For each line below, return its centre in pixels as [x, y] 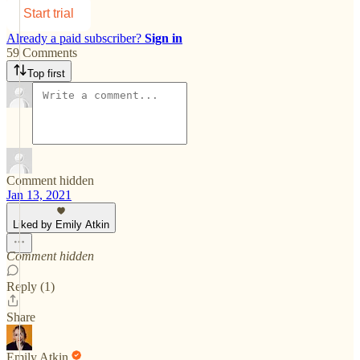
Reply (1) [31, 286]
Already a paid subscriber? [76, 38]
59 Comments [42, 52]
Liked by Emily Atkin [61, 224]
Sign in [164, 38]
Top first [46, 73]
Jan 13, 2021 [39, 194]
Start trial [49, 13]
